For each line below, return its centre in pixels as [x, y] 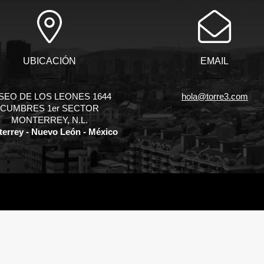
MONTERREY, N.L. [49, 120]
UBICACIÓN [49, 61]
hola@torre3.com [214, 97]
